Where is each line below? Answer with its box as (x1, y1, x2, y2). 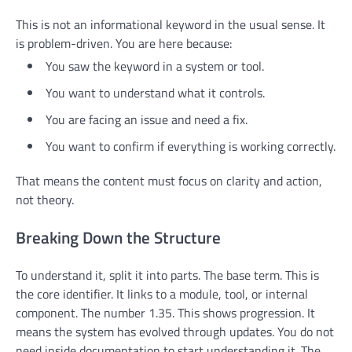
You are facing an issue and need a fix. (46, 109, 247, 129)
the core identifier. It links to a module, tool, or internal (16, 284, 308, 304)
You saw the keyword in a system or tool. (46, 56, 264, 75)
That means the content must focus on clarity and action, (16, 170, 322, 190)
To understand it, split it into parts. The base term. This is (16, 266, 319, 285)
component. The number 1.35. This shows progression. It (16, 303, 315, 323)
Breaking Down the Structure (16, 224, 221, 250)
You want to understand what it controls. (46, 82, 265, 102)
